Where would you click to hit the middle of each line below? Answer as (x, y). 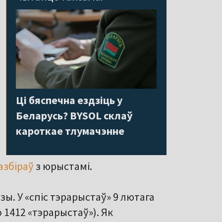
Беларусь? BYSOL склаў (74, 115)
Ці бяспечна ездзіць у (69, 100)
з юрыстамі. (63, 166)
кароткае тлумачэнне (70, 131)
